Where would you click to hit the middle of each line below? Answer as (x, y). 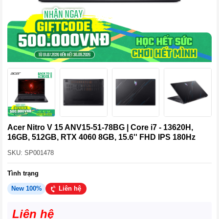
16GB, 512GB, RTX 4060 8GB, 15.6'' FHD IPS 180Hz (101, 137)
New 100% (26, 188)
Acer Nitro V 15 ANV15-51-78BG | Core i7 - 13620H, (100, 127)
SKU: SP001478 (31, 153)
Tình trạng (23, 173)
